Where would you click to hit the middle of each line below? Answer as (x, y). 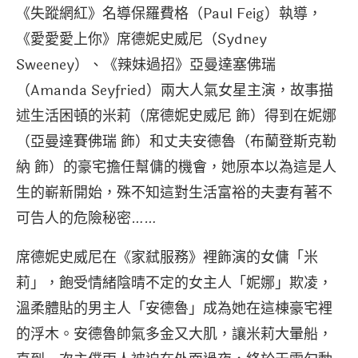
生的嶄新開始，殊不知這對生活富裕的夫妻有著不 (174, 192)
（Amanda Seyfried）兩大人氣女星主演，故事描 (175, 90)
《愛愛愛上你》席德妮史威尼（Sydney (141, 39)
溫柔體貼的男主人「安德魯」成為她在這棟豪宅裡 (174, 308)
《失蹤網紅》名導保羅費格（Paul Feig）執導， (169, 13)
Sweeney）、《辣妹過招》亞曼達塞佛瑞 (146, 64)
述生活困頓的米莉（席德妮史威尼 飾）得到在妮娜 (176, 115)
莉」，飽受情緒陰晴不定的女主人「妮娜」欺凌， (174, 282)
